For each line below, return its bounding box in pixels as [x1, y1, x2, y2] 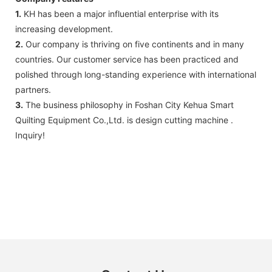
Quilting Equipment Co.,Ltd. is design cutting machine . [15, 114, 233, 125]
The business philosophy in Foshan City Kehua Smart [23, 99, 234, 110]
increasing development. [15, 23, 113, 34]
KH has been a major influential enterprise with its [21, 8, 219, 19]
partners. [15, 84, 51, 95]
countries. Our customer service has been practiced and [15, 53, 239, 64]
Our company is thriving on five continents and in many [23, 38, 244, 49]
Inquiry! [15, 129, 45, 140]
